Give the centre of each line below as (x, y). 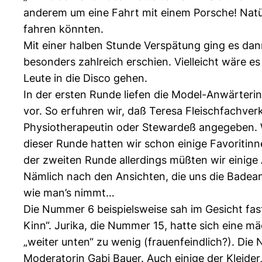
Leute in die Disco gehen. (85, 78)
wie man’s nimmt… (69, 193)
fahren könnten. (63, 29)
